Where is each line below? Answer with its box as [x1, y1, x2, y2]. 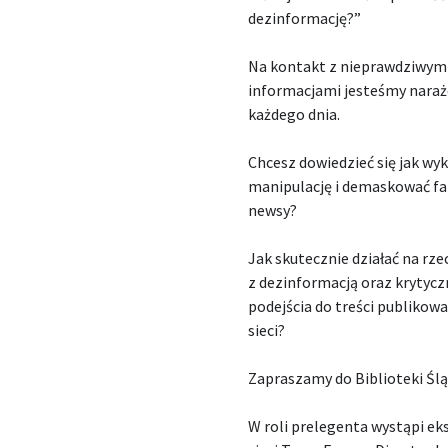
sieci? [248, 320, 286, 340]
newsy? [248, 200, 298, 220]
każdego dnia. [248, 104, 341, 124]
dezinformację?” [248, 8, 362, 28]
